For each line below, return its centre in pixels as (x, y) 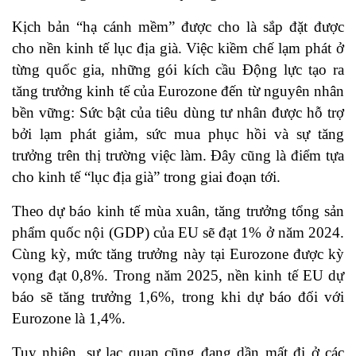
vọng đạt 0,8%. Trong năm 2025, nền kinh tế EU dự (178, 276)
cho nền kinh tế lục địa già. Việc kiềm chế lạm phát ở (178, 48)
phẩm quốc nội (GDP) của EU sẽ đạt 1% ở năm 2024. (178, 233)
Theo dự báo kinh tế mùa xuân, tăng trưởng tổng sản (178, 211)
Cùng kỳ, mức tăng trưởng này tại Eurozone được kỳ (178, 254)
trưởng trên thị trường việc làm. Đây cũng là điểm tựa (178, 156)
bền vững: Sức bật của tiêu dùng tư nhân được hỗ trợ (178, 113)
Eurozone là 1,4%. (69, 319)
